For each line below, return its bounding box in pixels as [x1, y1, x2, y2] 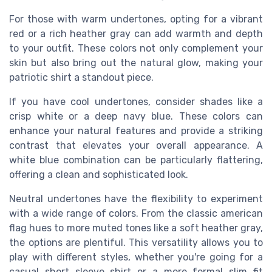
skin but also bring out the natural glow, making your [9, 57, 263, 69]
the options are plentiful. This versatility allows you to [9, 237, 263, 249]
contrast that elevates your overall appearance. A [9, 140, 263, 152]
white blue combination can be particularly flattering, [9, 154, 263, 166]
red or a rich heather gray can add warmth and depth [9, 28, 263, 40]
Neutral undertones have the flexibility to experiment [9, 193, 263, 205]
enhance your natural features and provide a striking [9, 125, 263, 137]
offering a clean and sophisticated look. [9, 169, 188, 181]
